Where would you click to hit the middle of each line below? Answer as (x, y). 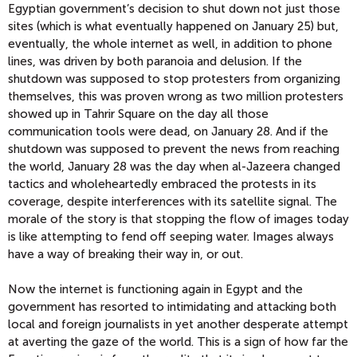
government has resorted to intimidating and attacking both (172, 306)
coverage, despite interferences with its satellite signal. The (173, 201)
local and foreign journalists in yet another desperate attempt (178, 324)
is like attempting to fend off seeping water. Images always (171, 236)
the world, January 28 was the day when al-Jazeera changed (174, 166)
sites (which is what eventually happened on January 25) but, (173, 26)
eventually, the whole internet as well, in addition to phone (170, 43)
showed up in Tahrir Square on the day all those (138, 114)
